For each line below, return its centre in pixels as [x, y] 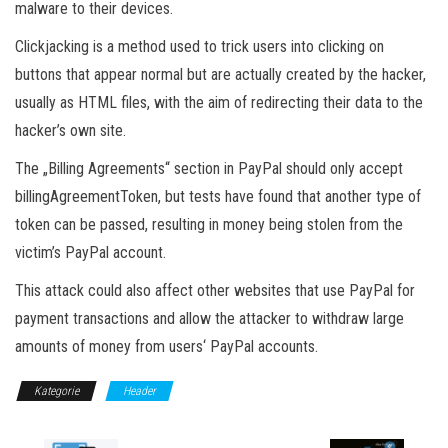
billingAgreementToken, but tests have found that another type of [218, 196]
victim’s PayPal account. [90, 252]
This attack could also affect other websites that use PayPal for [215, 290]
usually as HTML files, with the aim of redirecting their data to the [219, 102]
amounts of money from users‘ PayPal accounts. [166, 346]
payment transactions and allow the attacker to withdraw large [209, 318]
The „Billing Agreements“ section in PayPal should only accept [209, 168]
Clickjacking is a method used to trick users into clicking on [199, 46]
